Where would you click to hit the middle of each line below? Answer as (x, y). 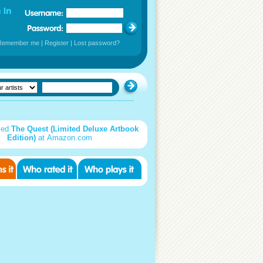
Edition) (21, 138)
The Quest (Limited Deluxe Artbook (75, 129)
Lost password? (97, 43)
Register (57, 43)
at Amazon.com (64, 138)
